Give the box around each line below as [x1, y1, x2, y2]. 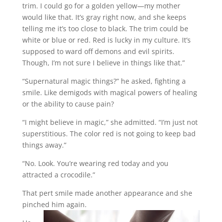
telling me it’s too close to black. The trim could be [22, 23, 188, 33]
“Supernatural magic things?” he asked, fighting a [22, 76, 186, 86]
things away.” [22, 140, 66, 150]
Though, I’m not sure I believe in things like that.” [22, 57, 185, 67]
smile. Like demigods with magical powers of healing [22, 87, 197, 97]
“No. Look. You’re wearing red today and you [22, 158, 168, 168]
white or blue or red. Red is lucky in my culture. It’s [22, 35, 191, 45]
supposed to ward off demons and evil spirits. [22, 46, 174, 56]
